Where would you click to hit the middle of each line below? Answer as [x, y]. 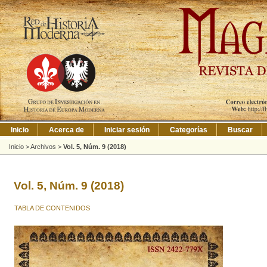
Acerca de [66, 130]
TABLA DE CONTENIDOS [52, 208]
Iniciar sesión [127, 130]
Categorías [189, 130]
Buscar [240, 130]
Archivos [43, 147]
